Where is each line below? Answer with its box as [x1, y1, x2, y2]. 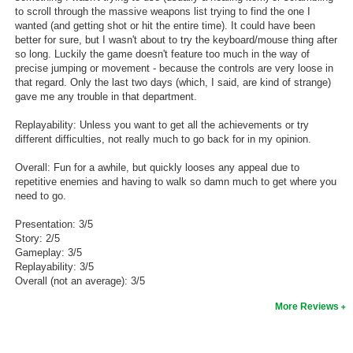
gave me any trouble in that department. [14, 90, 197, 102]
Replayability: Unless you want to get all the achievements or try [14, 118, 309, 131]
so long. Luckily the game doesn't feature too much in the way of [14, 47, 310, 60]
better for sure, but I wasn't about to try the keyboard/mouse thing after [14, 33, 337, 46]
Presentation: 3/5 [14, 217, 93, 230]
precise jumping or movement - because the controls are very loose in [14, 61, 333, 74]
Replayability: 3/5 [14, 260, 94, 273]
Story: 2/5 [14, 232, 60, 244]
